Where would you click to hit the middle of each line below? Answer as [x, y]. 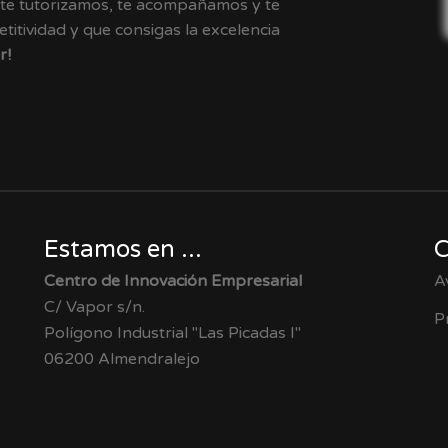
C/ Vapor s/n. [94, 307]
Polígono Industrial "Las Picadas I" [172, 333]
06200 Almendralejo [122, 359]
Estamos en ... [123, 250]
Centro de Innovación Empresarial [173, 281]
